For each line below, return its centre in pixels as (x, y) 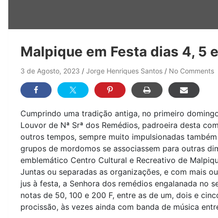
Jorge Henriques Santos (124, 71)
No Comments (191, 71)
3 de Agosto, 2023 (50, 71)
